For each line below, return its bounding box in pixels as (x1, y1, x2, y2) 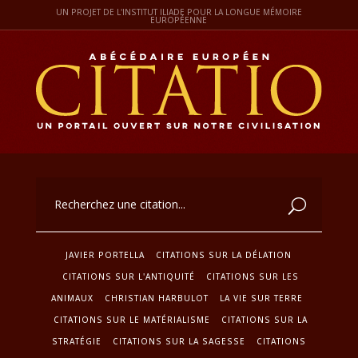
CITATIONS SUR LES (206, 270, 300, 282)
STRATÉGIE (51, 335, 101, 347)
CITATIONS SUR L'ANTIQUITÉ (62, 270, 196, 282)
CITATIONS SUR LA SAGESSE (112, 335, 245, 347)
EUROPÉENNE (150, 14, 208, 26)
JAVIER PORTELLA (66, 249, 145, 261)
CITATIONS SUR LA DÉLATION (156, 249, 292, 261)
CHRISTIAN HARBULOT (104, 292, 209, 304)
